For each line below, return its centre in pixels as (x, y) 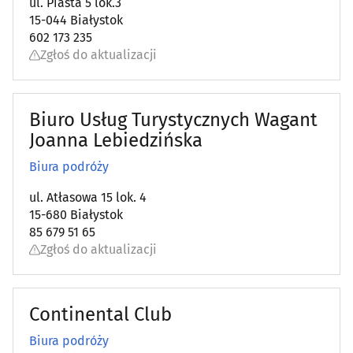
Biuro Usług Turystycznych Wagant (173, 120)
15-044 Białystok (76, 20)
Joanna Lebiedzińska (116, 141)
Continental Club (100, 315)
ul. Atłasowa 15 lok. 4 (88, 198)
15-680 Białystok (76, 215)
